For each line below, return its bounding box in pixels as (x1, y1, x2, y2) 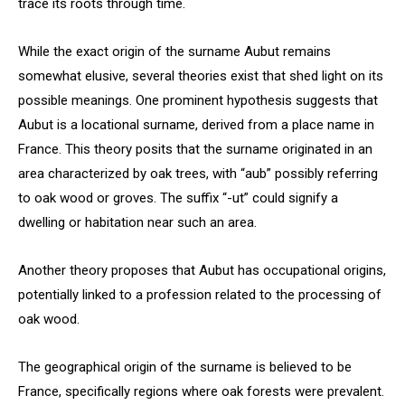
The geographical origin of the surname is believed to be (18, 359, 352, 375)
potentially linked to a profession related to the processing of (18, 287, 381, 303)
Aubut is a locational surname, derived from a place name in (18, 117, 374, 133)
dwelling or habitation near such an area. (18, 214, 257, 231)
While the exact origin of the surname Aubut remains (18, 43, 331, 60)
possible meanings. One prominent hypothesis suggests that (18, 92, 378, 108)
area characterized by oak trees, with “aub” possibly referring (18, 165, 378, 182)
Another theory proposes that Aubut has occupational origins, (18, 262, 386, 278)
